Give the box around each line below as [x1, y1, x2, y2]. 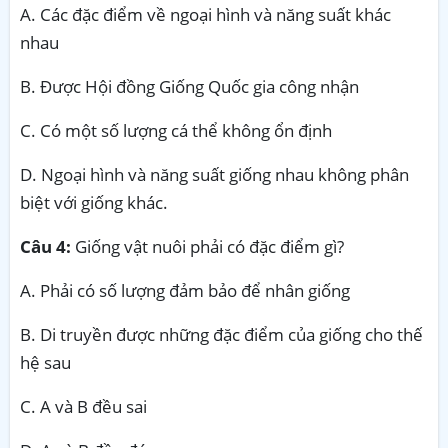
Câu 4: [20, 234, 71, 258]
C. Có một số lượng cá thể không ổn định [20, 118, 332, 142]
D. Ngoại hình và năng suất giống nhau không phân [20, 162, 409, 186]
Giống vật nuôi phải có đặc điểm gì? [71, 234, 344, 258]
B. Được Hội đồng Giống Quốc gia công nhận [20, 74, 359, 98]
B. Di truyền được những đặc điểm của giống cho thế [20, 322, 423, 346]
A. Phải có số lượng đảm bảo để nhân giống [20, 278, 350, 302]
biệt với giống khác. [20, 190, 168, 214]
